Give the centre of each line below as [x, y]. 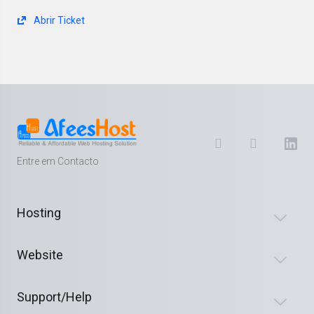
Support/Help [54, 297]
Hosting [39, 213]
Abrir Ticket [58, 20]
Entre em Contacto [58, 161]
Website [40, 255]
